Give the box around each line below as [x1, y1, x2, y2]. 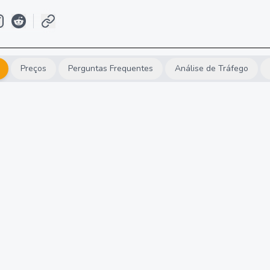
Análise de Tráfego [174, 63, 248, 74]
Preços [20, 63, 46, 74]
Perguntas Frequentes [67, 63, 153, 74]
